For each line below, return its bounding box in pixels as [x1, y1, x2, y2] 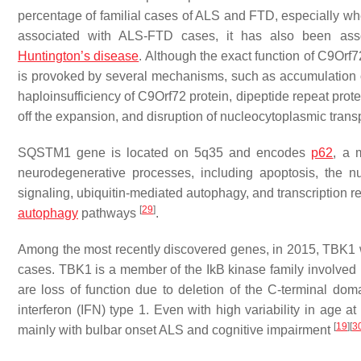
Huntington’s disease [18, 49, 139, 63]
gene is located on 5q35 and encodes [71, 146, 312, 160]
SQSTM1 [18, 146, 71, 160]
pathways [78, 206, 139, 220]
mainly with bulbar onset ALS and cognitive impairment [18, 323, 334, 337]
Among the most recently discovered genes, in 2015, [18, 243, 323, 256]
